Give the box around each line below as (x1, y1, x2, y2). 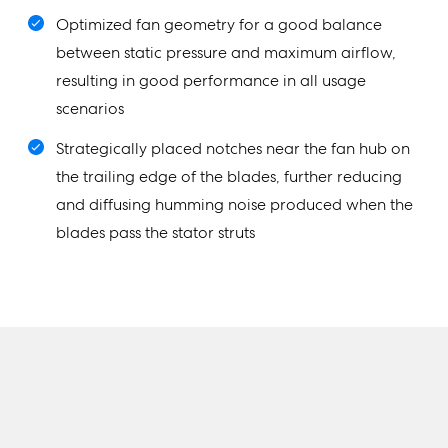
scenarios (56, 97, 124, 119)
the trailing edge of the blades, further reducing (56, 165, 402, 187)
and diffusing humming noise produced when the (56, 193, 413, 215)
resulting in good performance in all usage (56, 69, 366, 91)
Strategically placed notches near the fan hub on (56, 137, 410, 159)
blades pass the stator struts (56, 221, 255, 243)
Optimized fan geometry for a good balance (56, 13, 382, 35)
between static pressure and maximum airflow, (56, 41, 396, 63)
